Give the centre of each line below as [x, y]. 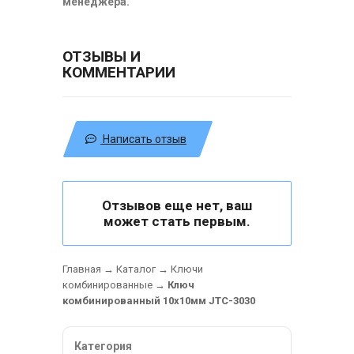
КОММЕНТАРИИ [119, 72]
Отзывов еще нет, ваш [177, 205]
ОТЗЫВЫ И [102, 56]
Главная [82, 269]
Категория [103, 346]
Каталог [136, 269]
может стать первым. [177, 221]
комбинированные [107, 285]
